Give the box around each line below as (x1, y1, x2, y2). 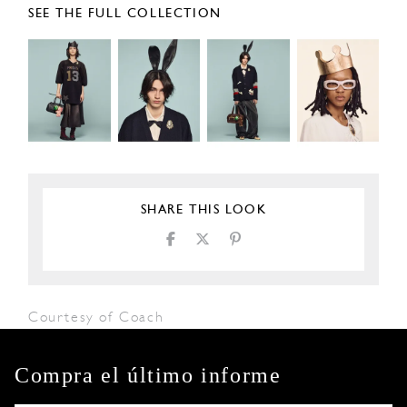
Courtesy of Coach (28, 311, 164, 326)
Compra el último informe (15, 363, 282, 388)
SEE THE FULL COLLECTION (28, 6, 222, 21)
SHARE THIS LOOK (140, 203, 267, 218)
